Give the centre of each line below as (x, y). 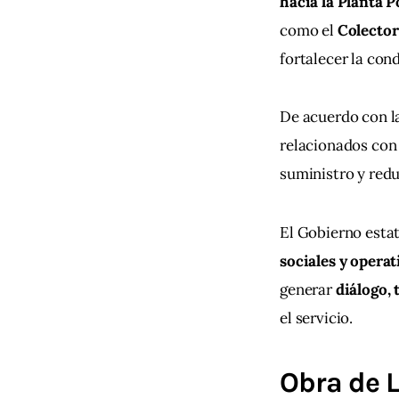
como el (309, 31)
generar (308, 289)
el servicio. (317, 318)
